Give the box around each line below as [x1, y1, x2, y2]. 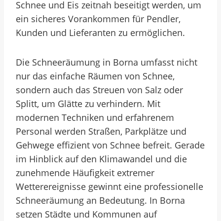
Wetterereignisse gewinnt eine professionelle [16, 181, 203, 192]
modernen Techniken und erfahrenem [16, 111, 174, 123]
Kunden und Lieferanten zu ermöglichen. [16, 27, 185, 38]
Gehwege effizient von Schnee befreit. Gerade [16, 139, 205, 151]
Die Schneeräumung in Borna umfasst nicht [16, 56, 197, 68]
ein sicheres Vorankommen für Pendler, [16, 13, 181, 25]
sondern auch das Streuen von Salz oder [16, 84, 183, 96]
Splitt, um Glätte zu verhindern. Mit [16, 98, 160, 110]
